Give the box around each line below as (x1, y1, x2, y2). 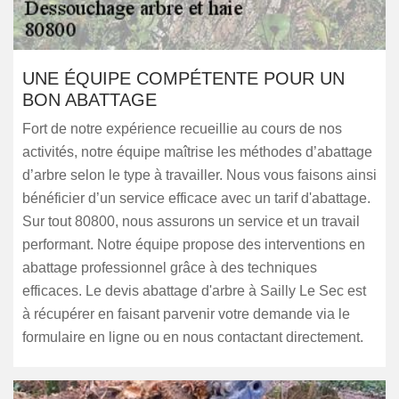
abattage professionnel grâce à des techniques (22, 260, 317, 275)
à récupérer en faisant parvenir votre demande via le (22, 306, 350, 322)
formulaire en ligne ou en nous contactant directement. (22, 330, 363, 345)
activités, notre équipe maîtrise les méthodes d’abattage (22, 144, 372, 159)
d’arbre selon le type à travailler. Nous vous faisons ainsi (22, 167, 377, 183)
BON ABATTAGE (22, 90, 157, 110)
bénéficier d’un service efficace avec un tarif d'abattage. (22, 191, 370, 206)
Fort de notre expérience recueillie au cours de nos (22, 121, 342, 136)
